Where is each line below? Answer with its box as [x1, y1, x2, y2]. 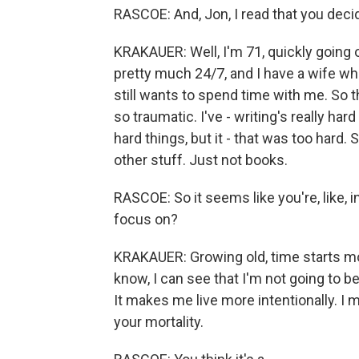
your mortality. [114, 313, 204, 330]
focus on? [114, 211, 178, 228]
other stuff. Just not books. [114, 151, 288, 168]
